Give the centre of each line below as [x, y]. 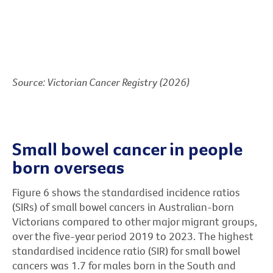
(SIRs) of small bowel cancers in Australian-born [123, 207]
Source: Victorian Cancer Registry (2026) [101, 82]
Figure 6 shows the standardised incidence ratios [126, 192]
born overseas [68, 167]
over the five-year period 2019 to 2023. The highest [133, 236]
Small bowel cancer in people [127, 148]
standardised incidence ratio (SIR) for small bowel [126, 250]
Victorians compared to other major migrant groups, [135, 221]
